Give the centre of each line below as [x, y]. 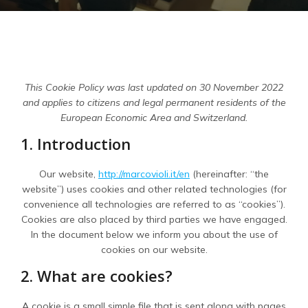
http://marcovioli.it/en [144, 174]
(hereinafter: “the [229, 174]
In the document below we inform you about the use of [154, 234]
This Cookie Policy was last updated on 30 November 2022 [154, 87]
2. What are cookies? [97, 276]
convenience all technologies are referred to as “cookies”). [154, 204]
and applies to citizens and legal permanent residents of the [154, 102]
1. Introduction [76, 144]
